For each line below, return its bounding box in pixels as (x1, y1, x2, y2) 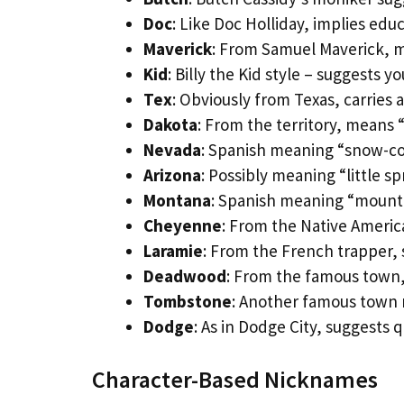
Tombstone (143, 289, 232, 312)
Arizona (143, 163, 201, 186)
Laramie (143, 239, 203, 262)
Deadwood (143, 264, 226, 287)
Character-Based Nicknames (92, 364, 378, 395)
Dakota (143, 113, 197, 135)
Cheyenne (143, 214, 222, 236)
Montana (143, 188, 211, 211)
